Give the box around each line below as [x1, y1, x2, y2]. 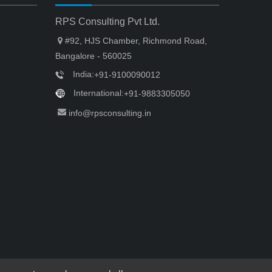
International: [71, 88, 124, 98]
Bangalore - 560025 [55, 50, 132, 61]
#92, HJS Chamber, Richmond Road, [65, 35, 207, 46]
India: [70, 69, 94, 79]
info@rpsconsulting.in [69, 107, 151, 118]
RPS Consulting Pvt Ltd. [55, 16, 160, 27]
